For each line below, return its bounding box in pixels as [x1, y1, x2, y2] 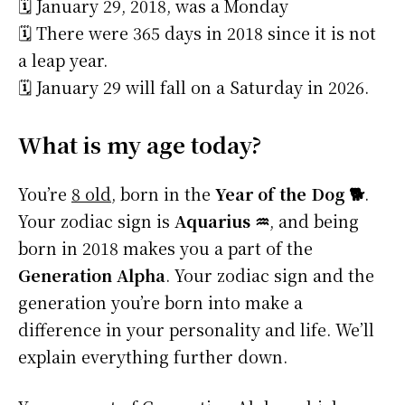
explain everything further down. [18, 344, 287, 369]
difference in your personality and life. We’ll [18, 317, 374, 342]
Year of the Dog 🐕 [215, 182, 364, 206]
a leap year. [18, 48, 108, 72]
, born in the [111, 182, 215, 206]
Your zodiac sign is [18, 209, 174, 233]
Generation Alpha [18, 263, 165, 287]
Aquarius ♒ [174, 209, 269, 233]
